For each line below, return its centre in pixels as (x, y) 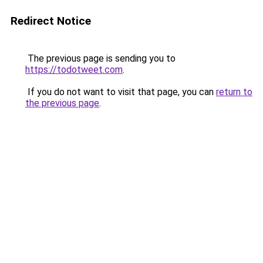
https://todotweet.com (74, 70)
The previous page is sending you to (100, 58)
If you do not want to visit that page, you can (121, 92)
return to (234, 92)
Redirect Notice (51, 21)
